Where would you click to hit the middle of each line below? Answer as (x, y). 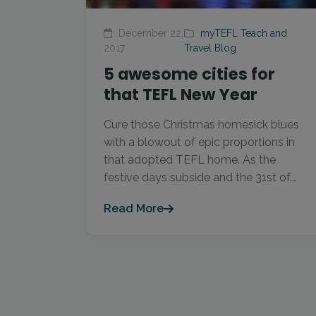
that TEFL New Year (181, 95)
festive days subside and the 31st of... (200, 177)
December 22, (150, 33)
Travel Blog (211, 48)
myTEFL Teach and (244, 33)
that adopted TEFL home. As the (190, 160)
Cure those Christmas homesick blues (201, 124)
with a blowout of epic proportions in (199, 142)
